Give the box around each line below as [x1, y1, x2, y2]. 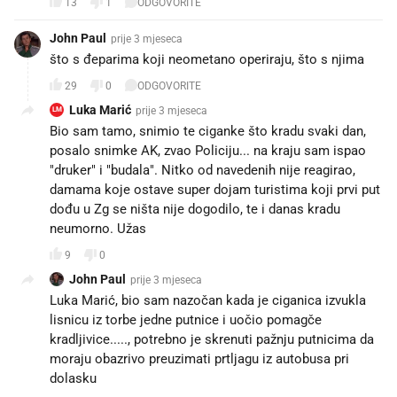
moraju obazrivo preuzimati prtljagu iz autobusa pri [50, 351, 349, 367]
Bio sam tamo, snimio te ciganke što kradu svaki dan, [50, 123, 366, 139]
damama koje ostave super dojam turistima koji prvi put [50, 182, 380, 198]
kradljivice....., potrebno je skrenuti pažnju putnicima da [50, 331, 374, 347]
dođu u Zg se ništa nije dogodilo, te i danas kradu [50, 201, 340, 217]
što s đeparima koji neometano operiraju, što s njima [50, 51, 364, 67]
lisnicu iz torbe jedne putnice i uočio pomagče [50, 312, 322, 328]
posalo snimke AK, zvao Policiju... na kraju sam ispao [50, 143, 366, 159]
